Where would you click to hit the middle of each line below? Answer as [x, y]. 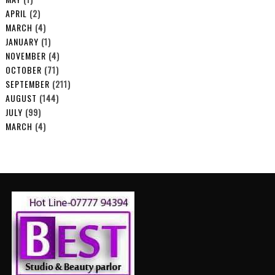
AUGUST [21, 98]
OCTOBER [23, 69]
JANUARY [22, 41]
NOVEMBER [25, 55]
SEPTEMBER [27, 83]
